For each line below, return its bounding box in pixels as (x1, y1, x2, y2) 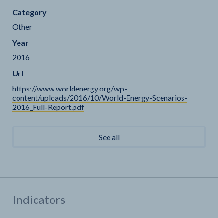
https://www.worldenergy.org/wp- (12, 84, 127, 93)
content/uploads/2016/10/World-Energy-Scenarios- (12, 93, 187, 102)
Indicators (12, 192, 65, 206)
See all (98, 132, 120, 142)
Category (12, 7, 47, 17)
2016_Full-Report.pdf (12, 102, 84, 111)
